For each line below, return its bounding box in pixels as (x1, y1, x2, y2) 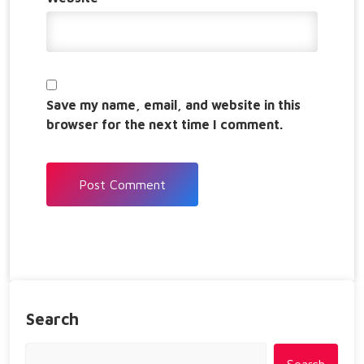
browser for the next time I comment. (46, 117, 283, 132)
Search (26, 310, 79, 328)
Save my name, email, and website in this (46, 97, 301, 112)
